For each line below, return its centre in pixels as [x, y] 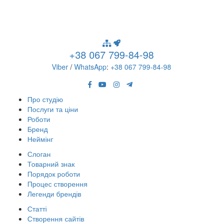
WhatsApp [90, 67]
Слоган [39, 154]
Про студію [45, 99]
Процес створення [57, 184]
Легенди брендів [54, 194]
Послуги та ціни [53, 109]
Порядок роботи [54, 174]
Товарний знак [51, 164]
